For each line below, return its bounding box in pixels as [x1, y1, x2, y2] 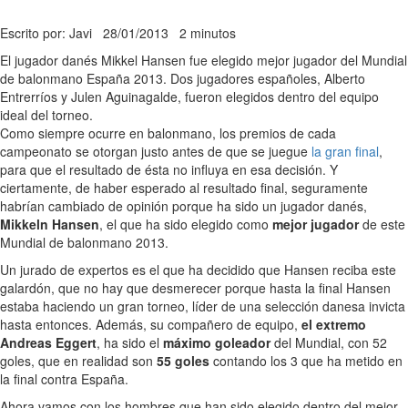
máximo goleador [163, 332, 270, 352]
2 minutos [179, 23, 236, 42]
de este [359, 214, 405, 233]
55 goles [157, 351, 209, 370]
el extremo [298, 314, 366, 333]
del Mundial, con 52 [270, 332, 387, 352]
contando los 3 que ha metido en [209, 351, 403, 370]
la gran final [311, 141, 379, 160]
